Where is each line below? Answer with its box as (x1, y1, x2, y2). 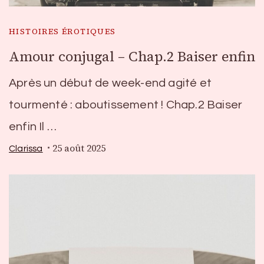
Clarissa (9, 143, 43, 153)
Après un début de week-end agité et (9, 77, 212, 89)
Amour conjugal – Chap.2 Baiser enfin (9, 47, 255, 66)
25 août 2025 (52, 142, 105, 154)
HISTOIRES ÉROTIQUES (9, 26, 116, 37)
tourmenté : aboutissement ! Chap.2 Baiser (9, 99, 243, 111)
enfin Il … (9, 121, 57, 133)
